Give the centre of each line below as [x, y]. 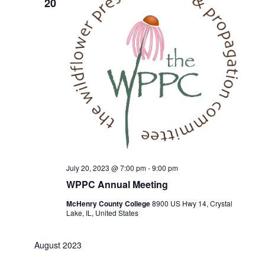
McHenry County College [109, 204]
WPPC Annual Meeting [117, 185]
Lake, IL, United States [102, 213]
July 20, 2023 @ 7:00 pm [106, 168]
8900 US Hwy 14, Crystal [192, 203]
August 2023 [58, 245]
